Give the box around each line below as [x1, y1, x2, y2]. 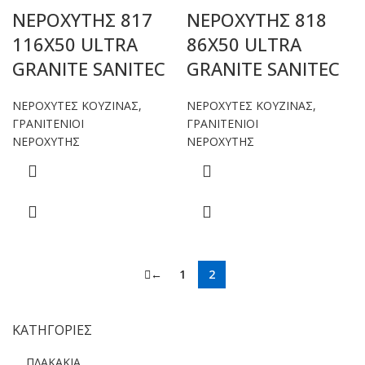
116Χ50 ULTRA [12, 32, 138, 56]
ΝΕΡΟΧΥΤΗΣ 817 [12, 7, 152, 32]
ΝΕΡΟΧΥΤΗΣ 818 [187, 7, 327, 32]
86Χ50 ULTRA [187, 32, 301, 56]
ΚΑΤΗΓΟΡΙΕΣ [12, 321, 92, 339]
